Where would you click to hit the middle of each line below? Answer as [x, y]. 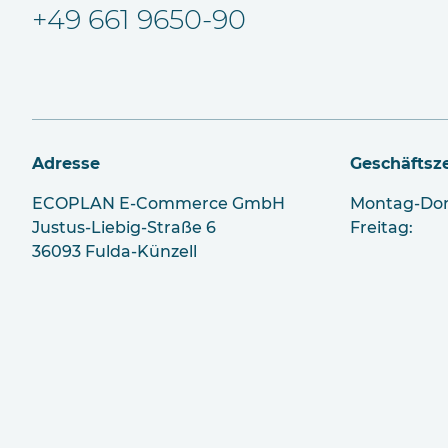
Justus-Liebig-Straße [119, 228]
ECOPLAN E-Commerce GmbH [158, 204]
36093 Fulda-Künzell [114, 252]
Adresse [66, 164]
